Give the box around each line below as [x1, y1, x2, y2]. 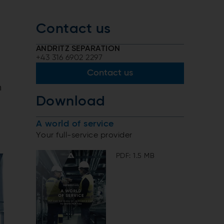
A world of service [36, 119, 114, 128]
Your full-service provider [36, 131, 132, 139]
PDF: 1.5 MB [116, 152, 155, 159]
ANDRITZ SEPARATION [36, 44, 120, 53]
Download [36, 94, 105, 108]
